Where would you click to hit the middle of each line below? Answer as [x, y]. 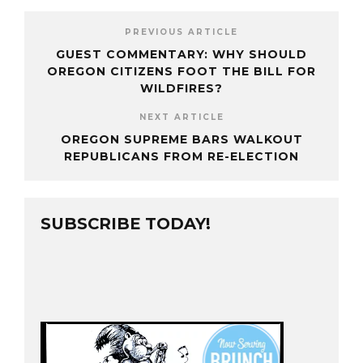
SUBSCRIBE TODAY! [126, 224]
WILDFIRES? [181, 89]
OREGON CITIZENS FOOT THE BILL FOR [181, 72]
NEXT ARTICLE [181, 117]
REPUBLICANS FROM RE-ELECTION [181, 157]
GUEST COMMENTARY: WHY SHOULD [181, 55]
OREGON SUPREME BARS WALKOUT [181, 140]
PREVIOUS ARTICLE [181, 32]
